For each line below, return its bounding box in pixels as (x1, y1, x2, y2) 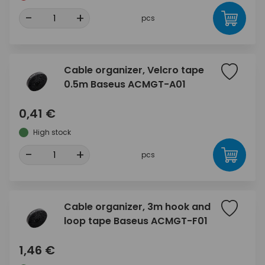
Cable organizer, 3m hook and (64, 200, 211, 214)
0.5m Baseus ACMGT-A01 (64, 77, 186, 91)
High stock (33, 127, 71, 137)
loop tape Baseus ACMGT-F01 (64, 214, 208, 228)
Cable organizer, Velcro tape (64, 63, 204, 77)
